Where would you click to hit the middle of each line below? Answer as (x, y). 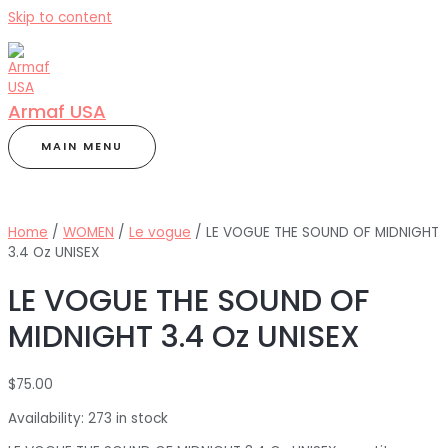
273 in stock (128, 418)
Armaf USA (57, 111)
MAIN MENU (82, 146)
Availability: (46, 418)
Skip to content (60, 17)
